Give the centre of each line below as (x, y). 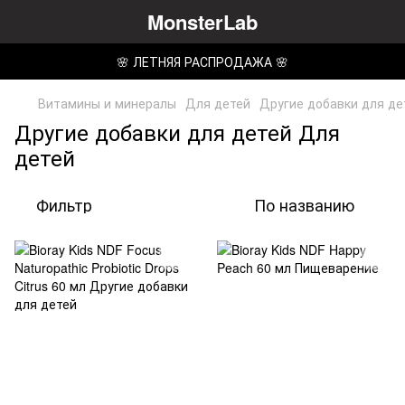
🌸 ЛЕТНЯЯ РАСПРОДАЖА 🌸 (202, 61)
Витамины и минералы (107, 103)
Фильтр (64, 204)
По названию (304, 204)
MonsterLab (202, 21)
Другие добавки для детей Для (177, 132)
